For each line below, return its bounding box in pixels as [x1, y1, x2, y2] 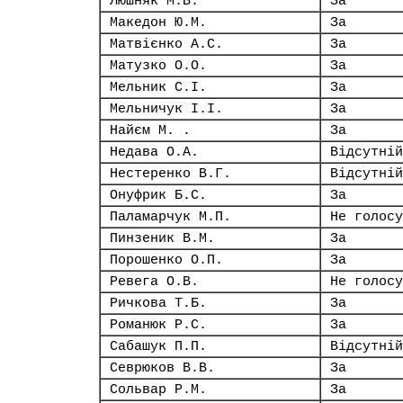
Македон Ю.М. [110, 15, 207, 30]
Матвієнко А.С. [110, 37, 223, 51]
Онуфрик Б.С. [110, 188, 207, 202]
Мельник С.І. [110, 80, 207, 94]
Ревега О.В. [110, 274, 199, 289]
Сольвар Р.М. [110, 382, 207, 397]
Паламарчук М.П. [110, 210, 231, 224]
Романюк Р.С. [110, 318, 207, 332]
